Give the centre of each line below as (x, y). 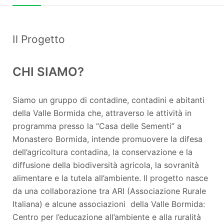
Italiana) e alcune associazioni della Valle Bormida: (109, 204)
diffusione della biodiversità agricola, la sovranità (106, 165)
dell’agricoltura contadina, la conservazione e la (102, 152)
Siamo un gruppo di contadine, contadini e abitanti (108, 100)
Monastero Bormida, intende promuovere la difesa (107, 139)
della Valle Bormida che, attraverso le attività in (102, 113)
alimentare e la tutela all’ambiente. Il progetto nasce (110, 178)
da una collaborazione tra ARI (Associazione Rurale (109, 191)
